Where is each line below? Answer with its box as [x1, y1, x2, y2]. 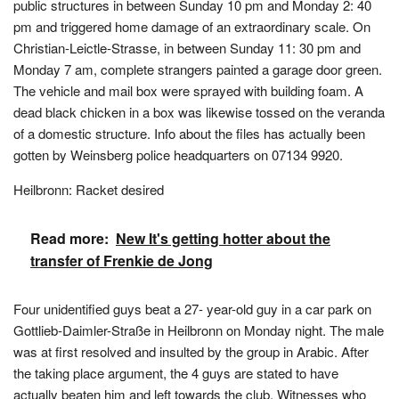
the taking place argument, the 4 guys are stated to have [13, 363, 338, 382]
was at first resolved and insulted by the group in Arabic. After [13, 342, 369, 361]
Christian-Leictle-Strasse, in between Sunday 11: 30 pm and [13, 38, 361, 57]
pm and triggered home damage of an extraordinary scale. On [13, 17, 370, 36]
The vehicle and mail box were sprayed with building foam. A [13, 81, 363, 100]
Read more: [30, 228, 109, 248]
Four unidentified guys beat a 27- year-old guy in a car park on [13, 299, 371, 318]
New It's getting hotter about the [116, 228, 330, 248]
